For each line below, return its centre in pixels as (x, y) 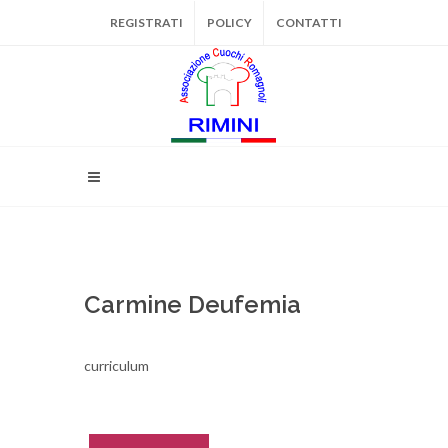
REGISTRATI (146, 22)
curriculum (116, 365)
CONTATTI (309, 22)
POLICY (229, 22)
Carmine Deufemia (192, 304)
